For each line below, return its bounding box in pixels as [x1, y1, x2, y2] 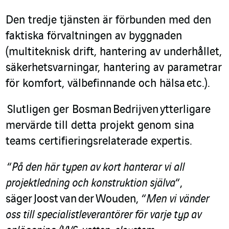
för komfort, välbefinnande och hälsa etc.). [6, 78, 210, 90]
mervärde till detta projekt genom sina [6, 120, 194, 132]
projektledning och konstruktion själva [6, 177, 175, 190]
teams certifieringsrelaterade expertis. [6, 135, 192, 148]
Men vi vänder [146, 193, 209, 206]
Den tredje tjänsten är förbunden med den [6, 14, 211, 27]
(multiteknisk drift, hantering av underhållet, [6, 46, 222, 59]
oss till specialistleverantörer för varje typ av [6, 209, 201, 222]
